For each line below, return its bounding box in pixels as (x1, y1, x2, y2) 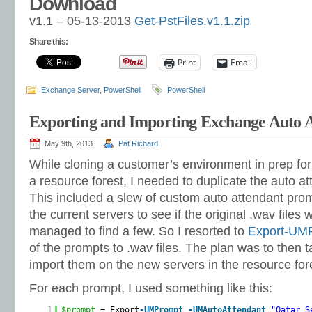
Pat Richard (118, 139, 158, 148)
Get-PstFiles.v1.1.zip (134, 14, 250, 28)
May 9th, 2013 (45, 139, 93, 148)
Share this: (29, 37, 68, 47)
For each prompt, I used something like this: (29, 281, 272, 295)
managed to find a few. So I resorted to (29, 224, 248, 238)
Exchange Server (41, 86, 100, 94)
